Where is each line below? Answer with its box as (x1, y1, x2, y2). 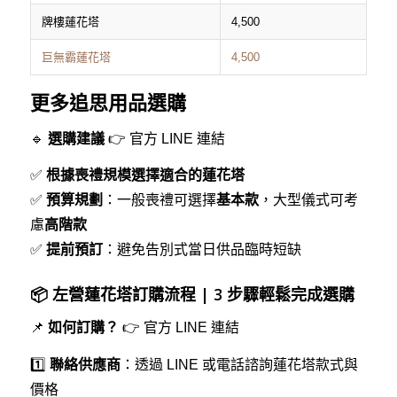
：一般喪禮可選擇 (102, 192, 216, 208)
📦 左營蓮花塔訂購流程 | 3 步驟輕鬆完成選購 (29, 284, 354, 306)
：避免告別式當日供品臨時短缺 (102, 242, 301, 258)
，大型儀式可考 (258, 192, 358, 208)
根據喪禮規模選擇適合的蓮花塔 (45, 167, 245, 183)
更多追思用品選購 (29, 91, 186, 114)
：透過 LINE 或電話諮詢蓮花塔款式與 (120, 356, 358, 372)
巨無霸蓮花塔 (41, 50, 111, 64)
